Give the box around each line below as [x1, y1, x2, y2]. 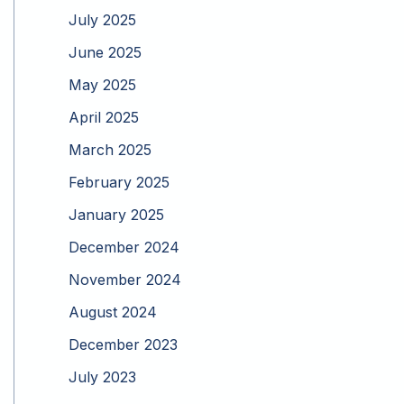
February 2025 [69, 173, 170, 192]
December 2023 [69, 335, 178, 354]
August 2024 [69, 303, 157, 322]
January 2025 [69, 206, 164, 225]
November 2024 [69, 271, 181, 289]
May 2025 [69, 76, 136, 95]
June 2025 [69, 43, 142, 62]
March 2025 [69, 141, 151, 160]
